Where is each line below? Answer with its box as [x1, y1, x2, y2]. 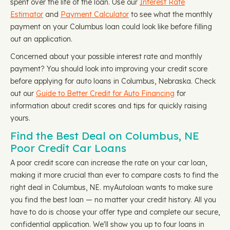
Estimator [10, 10, 43, 19]
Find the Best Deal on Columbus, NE [10, 129, 199, 142]
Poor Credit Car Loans [10, 141, 126, 155]
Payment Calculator [61, 10, 129, 19]
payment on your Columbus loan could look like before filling [10, 22, 212, 31]
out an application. [10, 34, 72, 44]
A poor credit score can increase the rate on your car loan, [10, 158, 207, 167]
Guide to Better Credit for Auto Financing [36, 89, 175, 98]
